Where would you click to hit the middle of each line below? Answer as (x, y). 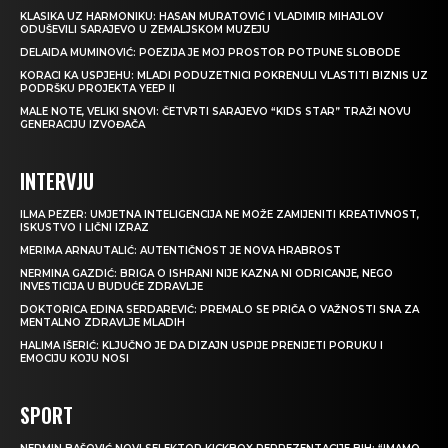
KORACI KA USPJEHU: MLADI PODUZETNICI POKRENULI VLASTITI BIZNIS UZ (224, 75)
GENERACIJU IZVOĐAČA (82, 124)
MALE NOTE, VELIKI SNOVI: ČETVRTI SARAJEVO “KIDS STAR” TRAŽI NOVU (215, 111)
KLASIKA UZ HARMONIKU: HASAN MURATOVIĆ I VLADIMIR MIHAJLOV (201, 16)
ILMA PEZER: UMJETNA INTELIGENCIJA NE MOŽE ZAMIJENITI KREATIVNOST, (219, 214)
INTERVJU (57, 180)
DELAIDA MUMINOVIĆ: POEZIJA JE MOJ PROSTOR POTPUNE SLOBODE (210, 52)
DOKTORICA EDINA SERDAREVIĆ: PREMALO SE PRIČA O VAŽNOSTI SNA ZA (219, 309)
